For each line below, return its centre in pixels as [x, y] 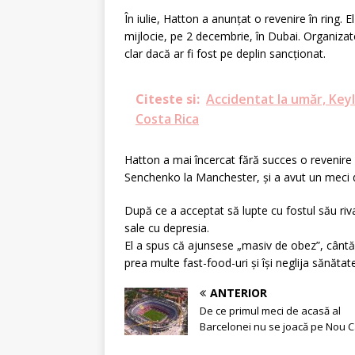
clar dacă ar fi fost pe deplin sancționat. [225, 54]
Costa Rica [167, 119]
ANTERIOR [239, 293]
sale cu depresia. [167, 228]
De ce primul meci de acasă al [270, 311]
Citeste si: [168, 99]
